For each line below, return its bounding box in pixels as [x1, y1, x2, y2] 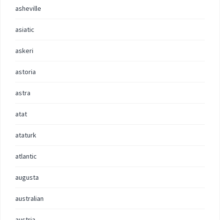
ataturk [15, 131, 36, 139]
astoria [15, 67, 36, 76]
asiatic [15, 25, 34, 34]
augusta [15, 173, 39, 182]
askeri [15, 46, 33, 55]
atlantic [15, 152, 37, 161]
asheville [15, 4, 41, 13]
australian [15, 194, 44, 203]
